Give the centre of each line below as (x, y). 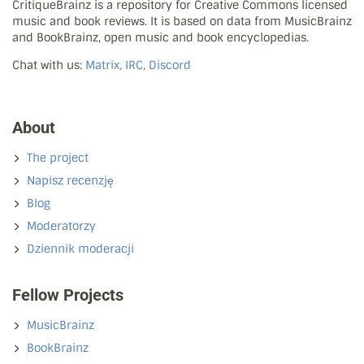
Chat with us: (49, 65)
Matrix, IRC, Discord (138, 65)
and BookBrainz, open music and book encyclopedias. (160, 38)
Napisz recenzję (70, 181)
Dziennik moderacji (80, 249)
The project (58, 158)
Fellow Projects (68, 295)
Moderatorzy (61, 226)
